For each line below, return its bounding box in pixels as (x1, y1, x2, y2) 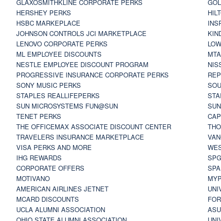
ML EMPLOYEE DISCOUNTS (16, 49, 102, 59)
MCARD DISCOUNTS (16, 194, 79, 204)
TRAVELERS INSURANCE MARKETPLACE (16, 132, 144, 142)
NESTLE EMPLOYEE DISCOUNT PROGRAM (16, 59, 148, 69)
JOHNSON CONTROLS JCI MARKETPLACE (16, 28, 147, 38)
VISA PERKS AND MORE (16, 142, 92, 152)
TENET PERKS (16, 111, 61, 121)
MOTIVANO (16, 173, 50, 183)
